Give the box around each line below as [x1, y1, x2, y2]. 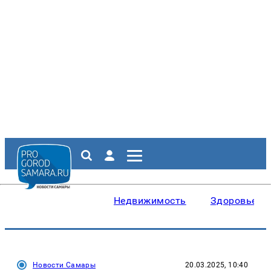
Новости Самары [33, 261, 96, 269]
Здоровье [210, 195, 257, 206]
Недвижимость [114, 195, 186, 206]
